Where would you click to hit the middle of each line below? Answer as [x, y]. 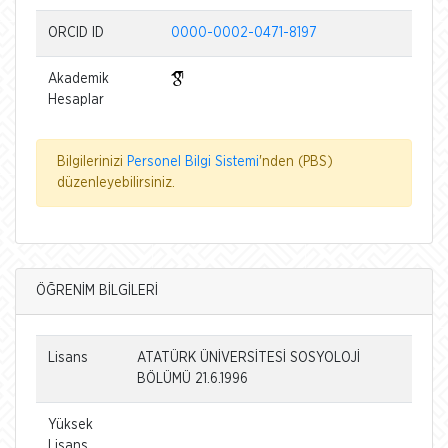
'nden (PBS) [296, 161]
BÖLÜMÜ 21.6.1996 [192, 378]
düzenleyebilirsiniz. [116, 182]
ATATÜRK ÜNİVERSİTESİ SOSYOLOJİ [248, 357]
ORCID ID [76, 32]
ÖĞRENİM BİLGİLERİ [97, 290]
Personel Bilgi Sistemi [193, 161]
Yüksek [70, 424]
